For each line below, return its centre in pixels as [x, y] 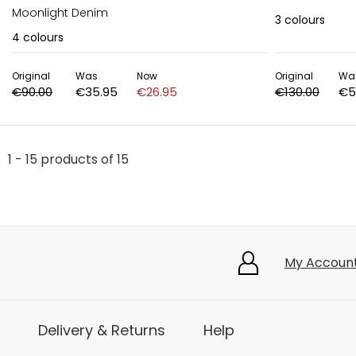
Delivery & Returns [102, 330]
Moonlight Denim [60, 13]
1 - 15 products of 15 [68, 159]
